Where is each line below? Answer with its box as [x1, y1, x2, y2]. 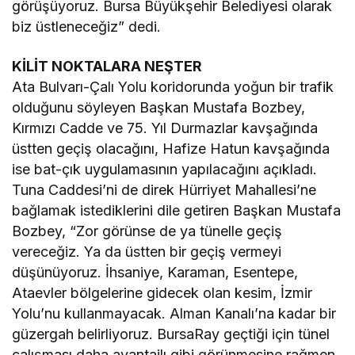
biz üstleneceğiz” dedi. [12, 18, 162, 36]
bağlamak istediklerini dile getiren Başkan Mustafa [12, 202, 342, 219]
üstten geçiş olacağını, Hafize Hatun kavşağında [12, 140, 330, 158]
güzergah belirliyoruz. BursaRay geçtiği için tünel [12, 326, 330, 343]
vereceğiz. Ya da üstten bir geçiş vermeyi [12, 243, 282, 261]
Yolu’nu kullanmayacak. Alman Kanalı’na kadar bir [12, 305, 337, 323]
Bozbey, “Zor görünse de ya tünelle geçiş [12, 223, 283, 240]
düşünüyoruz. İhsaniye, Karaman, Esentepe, [12, 264, 299, 281]
